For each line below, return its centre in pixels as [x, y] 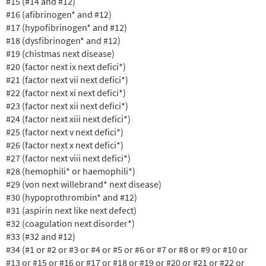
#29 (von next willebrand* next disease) [85, 184]
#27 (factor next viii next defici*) [69, 158]
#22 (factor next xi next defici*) [67, 92]
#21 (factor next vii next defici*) [68, 79]
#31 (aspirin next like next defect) [72, 210]
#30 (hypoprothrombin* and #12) [72, 197]
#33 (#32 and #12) [42, 236]
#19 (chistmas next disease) [61, 53]
